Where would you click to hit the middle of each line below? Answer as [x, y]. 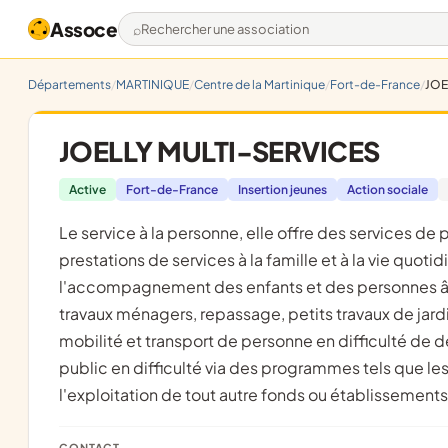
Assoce [84, 29]
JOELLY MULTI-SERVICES [219, 151]
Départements [69, 84]
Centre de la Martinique [259, 84]
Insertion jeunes [282, 189]
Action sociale [387, 189]
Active [87, 189]
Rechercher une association [236, 38]
